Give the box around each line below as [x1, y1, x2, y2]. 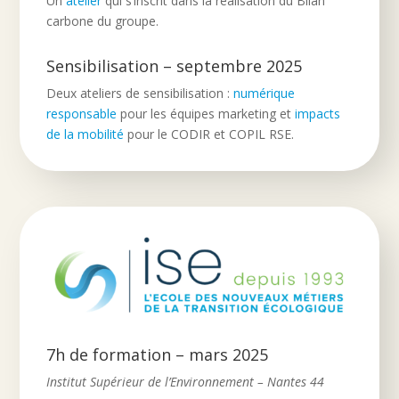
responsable [46, 105, 118, 122]
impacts [295, 105, 341, 122]
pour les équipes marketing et [117, 105, 296, 122]
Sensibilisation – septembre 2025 [46, 55, 303, 77]
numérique [233, 85, 296, 102]
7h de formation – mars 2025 [46, 344, 269, 366]
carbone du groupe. [46, 12, 159, 29]
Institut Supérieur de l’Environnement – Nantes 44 [46, 373, 325, 391]
